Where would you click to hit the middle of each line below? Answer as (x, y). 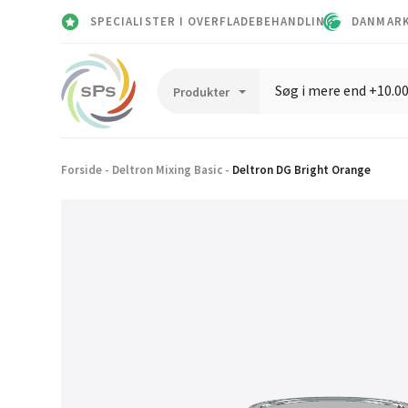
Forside (82, 169)
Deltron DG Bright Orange (302, 169)
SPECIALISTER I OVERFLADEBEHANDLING (213, 21)
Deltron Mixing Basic (168, 169)
